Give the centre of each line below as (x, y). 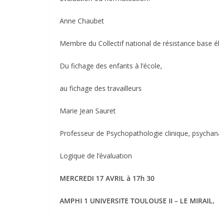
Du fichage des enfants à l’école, (111, 66)
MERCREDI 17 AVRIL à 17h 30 (107, 178)
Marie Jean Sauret (88, 110)
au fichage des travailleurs (101, 88)
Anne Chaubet (82, 21)
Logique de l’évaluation (96, 155)
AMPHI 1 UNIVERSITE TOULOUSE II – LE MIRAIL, (137, 200)
